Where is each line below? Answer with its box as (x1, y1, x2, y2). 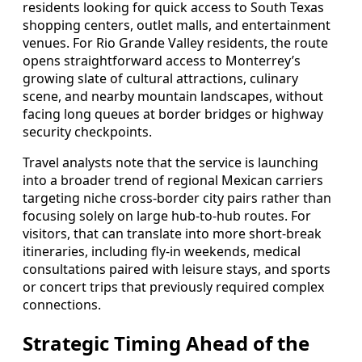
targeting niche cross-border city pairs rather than (23, 189, 331, 208)
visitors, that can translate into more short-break (23, 225, 322, 243)
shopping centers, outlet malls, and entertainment (23, 16, 330, 35)
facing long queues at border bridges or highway (23, 105, 323, 124)
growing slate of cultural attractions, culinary (23, 69, 298, 88)
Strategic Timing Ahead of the (23, 330, 309, 357)
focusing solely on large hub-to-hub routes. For (23, 207, 311, 225)
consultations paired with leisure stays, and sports (23, 260, 330, 279)
